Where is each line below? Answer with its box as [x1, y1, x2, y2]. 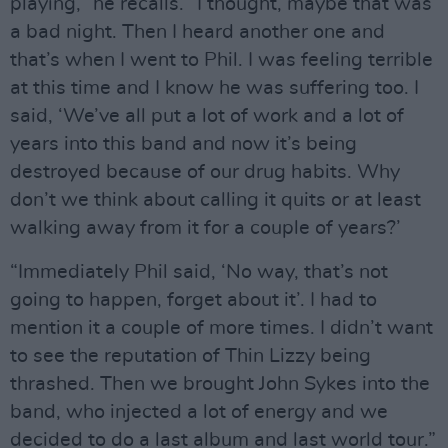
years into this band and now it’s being [10, 134, 357, 155]
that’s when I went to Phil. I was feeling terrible [10, 50, 433, 71]
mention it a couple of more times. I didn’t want [10, 318, 433, 339]
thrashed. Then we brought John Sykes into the [10, 374, 430, 395]
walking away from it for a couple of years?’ [10, 218, 401, 239]
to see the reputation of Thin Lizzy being [10, 346, 371, 367]
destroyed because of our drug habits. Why [10, 162, 400, 183]
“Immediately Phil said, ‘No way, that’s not [10, 262, 388, 283]
